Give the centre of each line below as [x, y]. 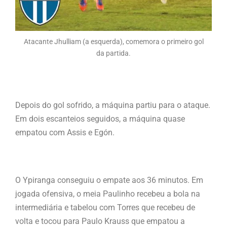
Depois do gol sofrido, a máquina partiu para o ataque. [113, 105]
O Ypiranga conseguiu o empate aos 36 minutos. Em [109, 180]
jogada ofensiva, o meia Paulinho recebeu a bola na [108, 194]
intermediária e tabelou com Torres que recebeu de [105, 208]
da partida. [113, 53]
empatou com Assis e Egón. [65, 133]
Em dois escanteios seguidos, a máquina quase [100, 119]
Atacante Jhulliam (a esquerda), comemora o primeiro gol [113, 42]
